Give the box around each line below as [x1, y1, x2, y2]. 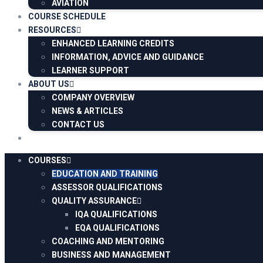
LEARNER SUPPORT [52, 66, 129, 75]
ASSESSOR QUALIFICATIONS [52, 183, 163, 192]
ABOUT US [28, 79, 69, 89]
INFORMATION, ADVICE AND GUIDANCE [52, 52, 204, 62]
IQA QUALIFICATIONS [75, 210, 157, 219]
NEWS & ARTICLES [52, 106, 123, 116]
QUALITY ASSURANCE [52, 196, 137, 205]
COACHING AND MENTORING [52, 237, 164, 246]
